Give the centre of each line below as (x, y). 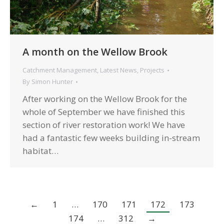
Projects (152, 70)
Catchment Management (60, 70)
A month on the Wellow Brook (95, 52)
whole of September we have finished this (104, 112)
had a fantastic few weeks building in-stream (111, 138)
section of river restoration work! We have (104, 125)
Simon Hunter (52, 82)
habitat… (40, 151)
